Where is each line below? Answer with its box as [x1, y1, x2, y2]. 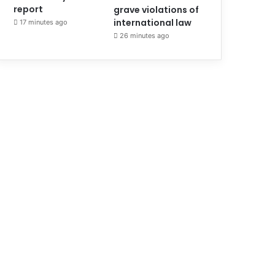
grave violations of [114, 4, 199, 17]
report [14, 3, 44, 16]
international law [114, 17, 192, 29]
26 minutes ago [120, 31, 170, 41]
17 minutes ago [20, 18, 68, 27]
